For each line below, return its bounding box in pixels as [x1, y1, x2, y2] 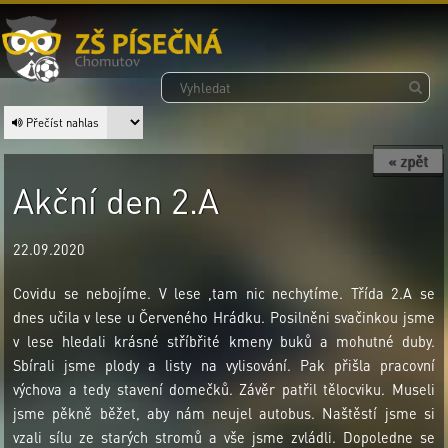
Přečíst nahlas [23, 115, 100, 130]
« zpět [388, 152, 428, 170]
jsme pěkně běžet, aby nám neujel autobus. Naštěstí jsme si [13, 403, 435, 422]
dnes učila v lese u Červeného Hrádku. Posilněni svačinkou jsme [13, 307, 435, 326]
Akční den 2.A [13, 177, 220, 222]
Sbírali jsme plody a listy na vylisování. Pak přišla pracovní [13, 355, 435, 374]
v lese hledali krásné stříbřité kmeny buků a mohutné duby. [13, 331, 435, 350]
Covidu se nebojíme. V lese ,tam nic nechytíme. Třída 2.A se [13, 283, 435, 302]
